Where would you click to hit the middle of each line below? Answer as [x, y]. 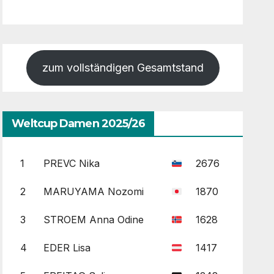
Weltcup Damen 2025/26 [79, 123]
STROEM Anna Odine [93, 219]
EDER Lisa [67, 247]
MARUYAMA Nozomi [93, 191]
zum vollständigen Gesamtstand [123, 67]
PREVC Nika [71, 163]
